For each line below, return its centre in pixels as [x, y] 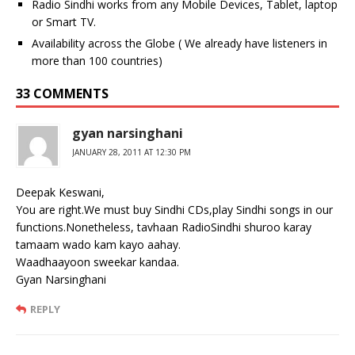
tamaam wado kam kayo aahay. [98, 244]
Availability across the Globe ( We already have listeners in [179, 43]
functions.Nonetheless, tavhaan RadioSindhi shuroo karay [164, 227]
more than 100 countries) [97, 60]
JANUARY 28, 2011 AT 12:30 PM [132, 152]
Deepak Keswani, [60, 192]
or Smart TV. [64, 21]
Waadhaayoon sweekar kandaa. [97, 261]
